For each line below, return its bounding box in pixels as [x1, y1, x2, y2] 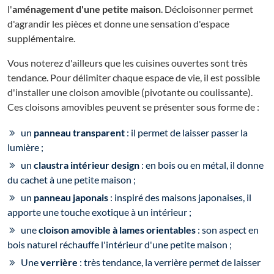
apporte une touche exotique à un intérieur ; [7, 206, 191, 218]
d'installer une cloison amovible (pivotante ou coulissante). [7, 86, 253, 98]
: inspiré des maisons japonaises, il [108, 191, 251, 203]
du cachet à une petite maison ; [7, 173, 136, 185]
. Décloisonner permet [161, 2, 253, 15]
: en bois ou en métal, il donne [139, 158, 264, 171]
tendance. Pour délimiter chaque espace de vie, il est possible [7, 71, 260, 83]
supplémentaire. [7, 32, 75, 44]
